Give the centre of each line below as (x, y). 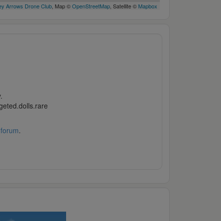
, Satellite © (124, 6)
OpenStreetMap (91, 6)
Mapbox (147, 6)
